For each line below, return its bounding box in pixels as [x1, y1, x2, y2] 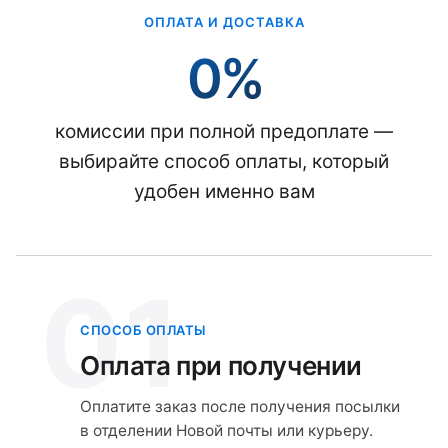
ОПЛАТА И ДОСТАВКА [143, 14, 305, 30]
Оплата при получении [80, 350, 362, 381]
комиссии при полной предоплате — [55, 120, 393, 143]
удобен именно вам [133, 180, 315, 203]
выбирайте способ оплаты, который [59, 150, 389, 173]
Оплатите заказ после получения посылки [80, 397, 400, 416]
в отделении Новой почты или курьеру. [80, 421, 373, 440]
